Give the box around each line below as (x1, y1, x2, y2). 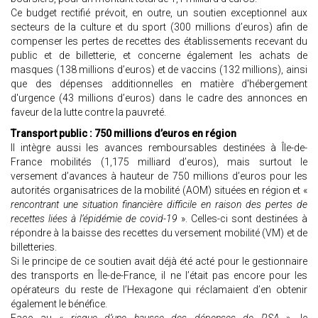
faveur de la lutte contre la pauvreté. (11, 106, 166, 119)
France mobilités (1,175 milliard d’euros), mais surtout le (11, 156, 307, 168)
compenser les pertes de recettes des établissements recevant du (11, 35, 307, 48)
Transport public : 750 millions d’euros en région (11, 128, 236, 140)
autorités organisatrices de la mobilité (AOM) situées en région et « (11, 185, 307, 197)
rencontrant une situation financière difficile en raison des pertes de (11, 199, 307, 211)
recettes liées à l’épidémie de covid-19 (11, 213, 177, 225)
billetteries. (11, 241, 57, 253)
